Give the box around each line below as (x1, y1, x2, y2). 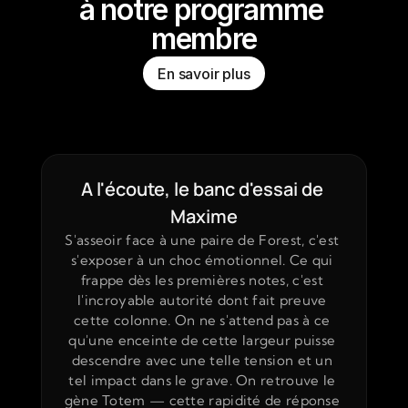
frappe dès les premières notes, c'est (80, 271, 323, 289)
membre (150, 21, 258, 56)
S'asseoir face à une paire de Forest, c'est (65, 231, 340, 249)
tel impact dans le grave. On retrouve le (68, 372, 336, 389)
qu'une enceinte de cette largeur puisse (68, 331, 336, 349)
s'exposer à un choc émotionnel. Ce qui (71, 251, 333, 269)
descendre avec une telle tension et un (71, 352, 333, 369)
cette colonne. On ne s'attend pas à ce (74, 311, 331, 329)
